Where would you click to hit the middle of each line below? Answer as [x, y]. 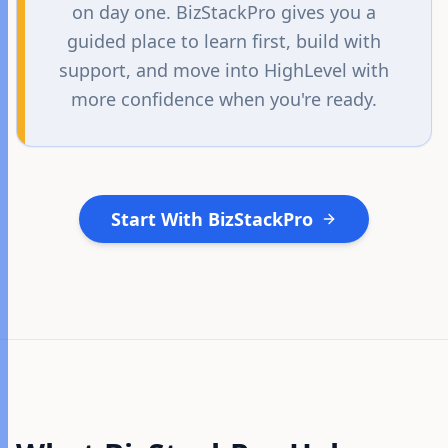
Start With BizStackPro [212, 219]
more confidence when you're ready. [224, 99]
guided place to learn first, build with [224, 41]
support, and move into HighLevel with [224, 70]
